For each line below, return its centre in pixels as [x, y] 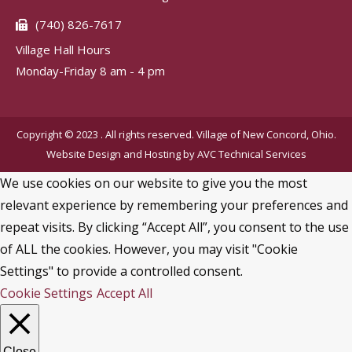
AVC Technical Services [251, 154]
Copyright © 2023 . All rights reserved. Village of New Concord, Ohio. [176, 134]
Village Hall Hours [63, 49]
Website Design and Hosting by [121, 154]
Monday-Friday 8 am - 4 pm [90, 71]
